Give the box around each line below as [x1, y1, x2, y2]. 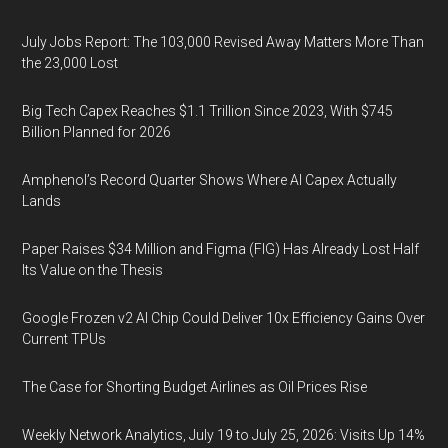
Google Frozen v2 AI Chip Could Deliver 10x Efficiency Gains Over [22, 310, 426, 326]
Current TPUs [22, 331, 107, 347]
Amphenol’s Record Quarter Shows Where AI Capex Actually [22, 172, 398, 188]
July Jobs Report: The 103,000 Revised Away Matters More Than [22, 34, 425, 50]
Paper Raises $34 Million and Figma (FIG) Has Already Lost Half [22, 241, 420, 257]
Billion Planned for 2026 [22, 124, 172, 140]
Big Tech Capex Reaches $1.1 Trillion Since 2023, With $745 [22, 103, 394, 119]
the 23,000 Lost [22, 55, 119, 71]
